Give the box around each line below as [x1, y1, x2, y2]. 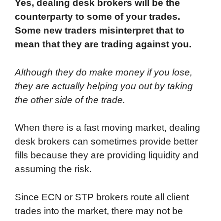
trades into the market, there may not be [15, 205, 183, 216]
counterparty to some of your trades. [15, 11, 180, 22]
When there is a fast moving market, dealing [15, 122, 200, 133]
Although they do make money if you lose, [15, 67, 192, 77]
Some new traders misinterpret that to [15, 25, 184, 36]
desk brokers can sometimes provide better [15, 136, 198, 147]
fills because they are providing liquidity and [15, 150, 199, 161]
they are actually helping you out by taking [15, 80, 193, 91]
